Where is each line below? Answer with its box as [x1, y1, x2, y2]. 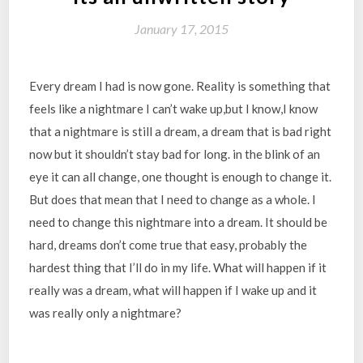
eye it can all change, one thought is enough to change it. [29, 169, 332, 184]
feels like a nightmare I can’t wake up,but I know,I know [29, 101, 318, 116]
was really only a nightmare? [29, 305, 182, 320]
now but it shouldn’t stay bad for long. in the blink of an [29, 147, 321, 161]
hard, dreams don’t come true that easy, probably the [29, 237, 308, 252]
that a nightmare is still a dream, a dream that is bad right [29, 124, 332, 139]
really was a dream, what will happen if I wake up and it [29, 283, 318, 297]
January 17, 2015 [135, 21, 228, 36]
